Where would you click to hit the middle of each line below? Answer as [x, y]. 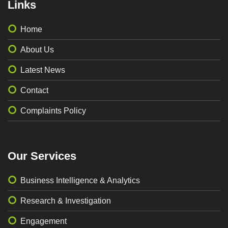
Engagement [44, 221]
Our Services [42, 156]
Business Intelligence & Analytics [80, 181]
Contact [34, 91]
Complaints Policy [53, 111]
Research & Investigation [66, 201]
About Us [37, 50]
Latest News [43, 70]
